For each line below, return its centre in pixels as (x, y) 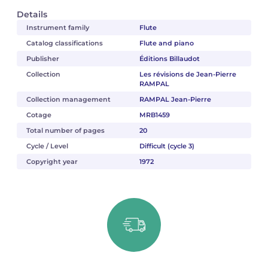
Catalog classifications (65, 43)
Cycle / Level (47, 146)
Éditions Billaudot (169, 59)
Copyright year (52, 162)
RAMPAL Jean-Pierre (175, 99)
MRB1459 (154, 115)
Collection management (68, 99)
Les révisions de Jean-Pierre (188, 74)
